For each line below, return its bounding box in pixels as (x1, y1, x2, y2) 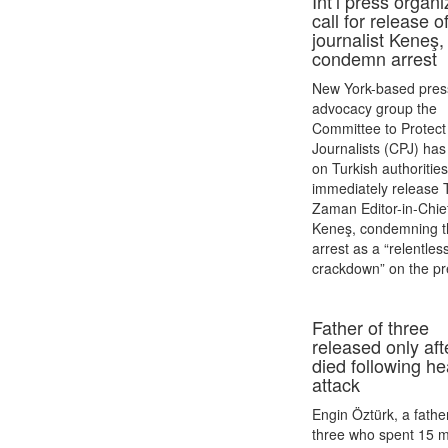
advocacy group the (312, 98, 438, 118)
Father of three (312, 314, 430, 340)
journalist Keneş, (312, 26, 445, 52)
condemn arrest (312, 45, 438, 71)
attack (312, 371, 361, 397)
